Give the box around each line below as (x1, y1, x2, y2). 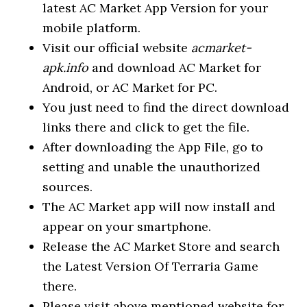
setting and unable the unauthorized (42, 159, 261, 175)
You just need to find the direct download (42, 99, 290, 115)
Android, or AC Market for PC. (42, 79, 218, 95)
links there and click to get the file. (42, 119, 250, 135)
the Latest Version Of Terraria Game (42, 258, 259, 274)
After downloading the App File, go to (42, 139, 264, 155)
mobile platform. (42, 20, 141, 36)
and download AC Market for (88, 60, 262, 75)
